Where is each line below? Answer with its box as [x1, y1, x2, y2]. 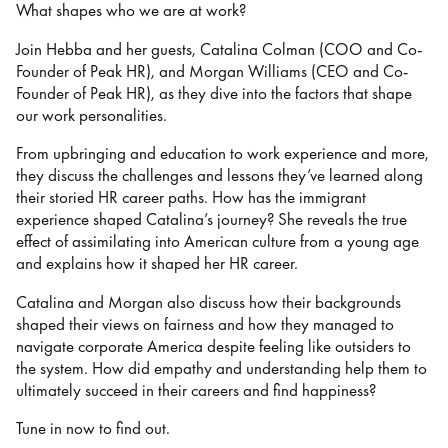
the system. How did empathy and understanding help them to [16, 357, 427, 379]
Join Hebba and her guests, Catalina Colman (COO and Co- [16, 38, 422, 60]
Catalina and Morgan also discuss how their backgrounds [16, 291, 401, 313]
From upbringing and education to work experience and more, [16, 143, 429, 165]
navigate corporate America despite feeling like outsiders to [16, 335, 411, 357]
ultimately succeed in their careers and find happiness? [16, 379, 376, 401]
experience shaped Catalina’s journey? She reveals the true [16, 209, 407, 231]
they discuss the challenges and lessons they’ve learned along [16, 165, 423, 187]
